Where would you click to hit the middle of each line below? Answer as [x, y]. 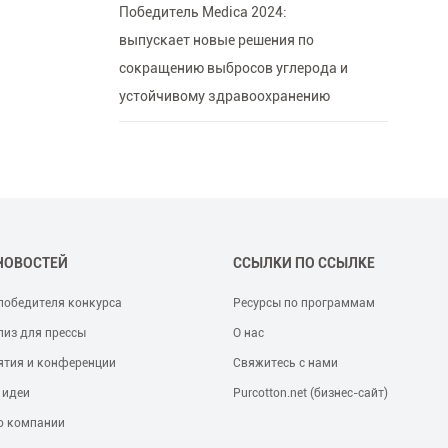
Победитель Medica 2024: [202, 12]
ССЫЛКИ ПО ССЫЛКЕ [304, 263]
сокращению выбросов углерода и [233, 68]
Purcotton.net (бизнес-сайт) [310, 393]
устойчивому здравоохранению [224, 96]
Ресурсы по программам [304, 303]
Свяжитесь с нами [285, 363]
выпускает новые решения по [216, 40]
